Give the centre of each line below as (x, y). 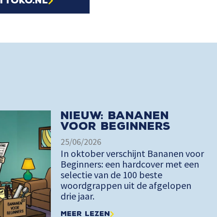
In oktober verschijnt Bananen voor (132, 153)
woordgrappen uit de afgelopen (126, 185)
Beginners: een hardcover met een (130, 164)
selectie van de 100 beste (111, 174)
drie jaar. (77, 196)
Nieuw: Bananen (115, 115)
